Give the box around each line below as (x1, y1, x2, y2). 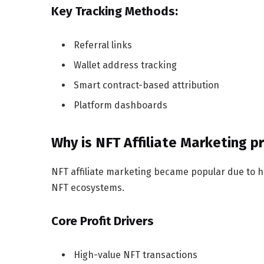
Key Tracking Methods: (51, 4, 178, 19)
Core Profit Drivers (51, 214, 154, 229)
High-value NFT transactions (74, 249, 197, 260)
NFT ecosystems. (51, 182, 124, 194)
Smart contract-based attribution (74, 79, 219, 91)
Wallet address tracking (74, 59, 177, 71)
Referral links (74, 39, 132, 51)
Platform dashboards (74, 99, 167, 111)
